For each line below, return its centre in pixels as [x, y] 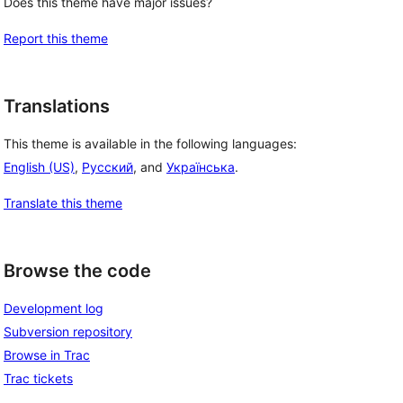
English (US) [39, 167]
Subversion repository [68, 331]
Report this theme [56, 39]
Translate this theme [63, 203]
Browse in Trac [47, 354]
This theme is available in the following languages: [150, 144]
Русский [107, 167]
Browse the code [77, 271]
